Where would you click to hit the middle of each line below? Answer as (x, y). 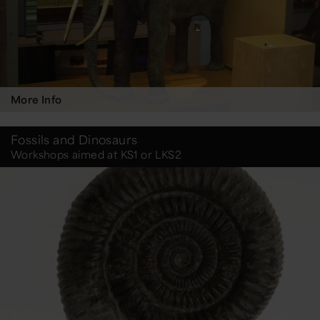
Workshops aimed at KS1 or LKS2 (96, 155)
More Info (36, 100)
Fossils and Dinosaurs (74, 140)
